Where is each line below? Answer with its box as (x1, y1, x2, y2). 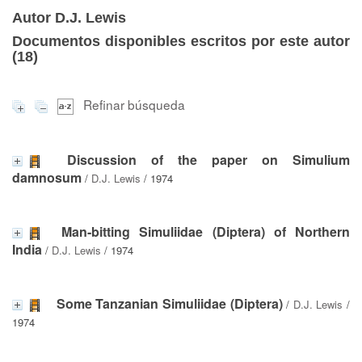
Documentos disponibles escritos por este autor (12, 33, 350, 49)
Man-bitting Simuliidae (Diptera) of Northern (61, 221, 351, 241)
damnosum (12, 167, 82, 187)
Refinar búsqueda (83, 95, 185, 113)
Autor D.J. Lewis (12, 10, 126, 26)
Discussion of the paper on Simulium (67, 149, 350, 169)
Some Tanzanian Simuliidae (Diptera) (56, 293, 283, 313)
